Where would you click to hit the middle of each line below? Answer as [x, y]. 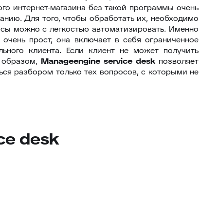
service [120, 61]
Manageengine [72, 61]
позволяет [177, 61]
